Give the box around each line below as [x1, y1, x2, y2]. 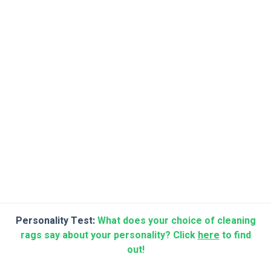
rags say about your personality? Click [20, 228, 198, 243]
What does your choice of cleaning [97, 214, 256, 228]
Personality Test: [15, 214, 97, 228]
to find [219, 228, 251, 243]
